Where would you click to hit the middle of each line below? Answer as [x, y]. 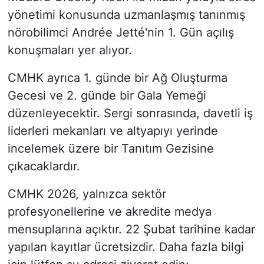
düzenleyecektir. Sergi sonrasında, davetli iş [130, 113]
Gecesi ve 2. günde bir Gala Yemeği [107, 96]
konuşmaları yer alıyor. [70, 50]
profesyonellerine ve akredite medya [109, 212]
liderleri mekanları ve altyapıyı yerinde [113, 131]
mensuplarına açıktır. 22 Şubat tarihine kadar [131, 230]
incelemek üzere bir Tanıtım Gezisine [110, 149]
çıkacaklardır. [44, 166]
